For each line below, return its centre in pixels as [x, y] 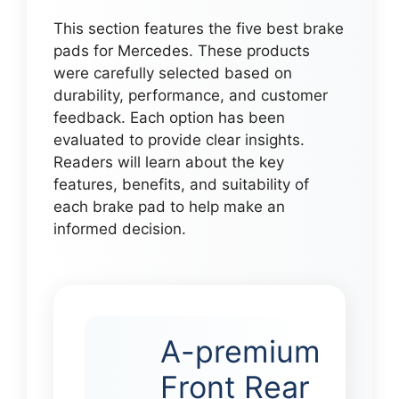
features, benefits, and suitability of [181, 184]
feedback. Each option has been [169, 117]
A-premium [240, 351]
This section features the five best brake [199, 28]
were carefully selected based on [173, 73]
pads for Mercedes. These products [182, 50]
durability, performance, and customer [191, 95]
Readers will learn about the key [169, 162]
